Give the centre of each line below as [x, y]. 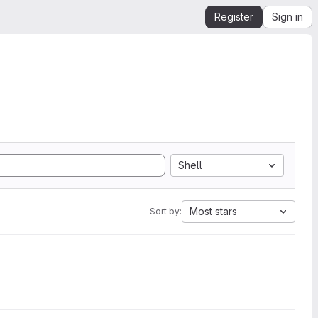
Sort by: [166, 211]
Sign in [287, 17]
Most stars [213, 211]
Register [234, 17]
